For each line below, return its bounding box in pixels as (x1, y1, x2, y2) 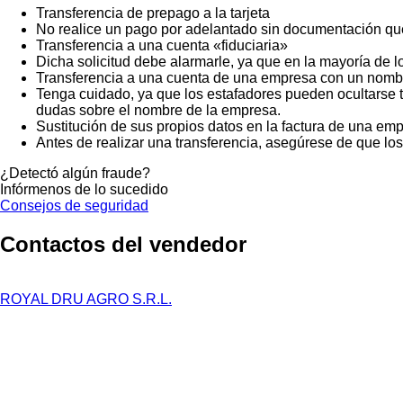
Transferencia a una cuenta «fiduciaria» (36, 37, 288, 53)
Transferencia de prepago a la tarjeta (36, 4, 270, 21)
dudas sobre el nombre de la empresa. (36, 102, 281, 118)
